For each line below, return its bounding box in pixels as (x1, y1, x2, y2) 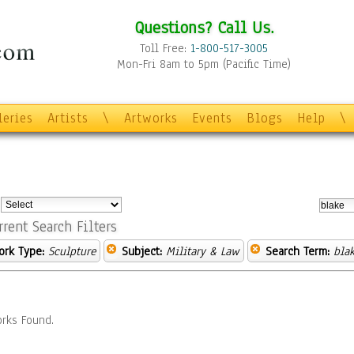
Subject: (122, 243, 162, 259)
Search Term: (265, 243, 330, 259)
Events (192, 109, 232, 127)
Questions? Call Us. (134, 16, 274, 39)
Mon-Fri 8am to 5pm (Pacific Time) (117, 56, 291, 72)
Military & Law (166, 243, 239, 259)
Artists (47, 109, 88, 127)
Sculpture (48, 243, 96, 259)
